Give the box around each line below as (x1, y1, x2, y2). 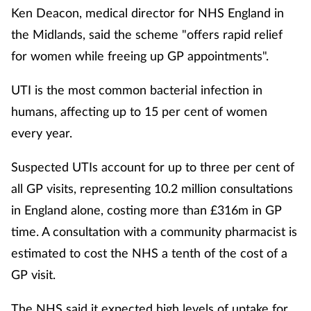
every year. (11, 124, 76, 140)
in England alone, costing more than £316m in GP (11, 201, 282, 217)
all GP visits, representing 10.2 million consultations (11, 180, 293, 196)
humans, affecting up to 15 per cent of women (11, 103, 267, 119)
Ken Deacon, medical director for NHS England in (11, 4, 284, 20)
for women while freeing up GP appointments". (11, 47, 272, 63)
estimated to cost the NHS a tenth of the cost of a (11, 244, 287, 260)
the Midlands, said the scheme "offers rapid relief (11, 26, 283, 42)
